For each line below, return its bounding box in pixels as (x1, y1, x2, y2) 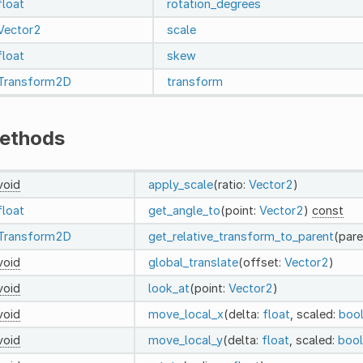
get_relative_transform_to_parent (147, 228, 334, 243)
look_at (147, 280, 190, 295)
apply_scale (147, 177, 213, 191)
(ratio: (212, 177, 249, 191)
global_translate (147, 254, 238, 269)
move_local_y (147, 332, 223, 347)
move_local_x (147, 306, 224, 321)
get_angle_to (147, 203, 220, 217)
